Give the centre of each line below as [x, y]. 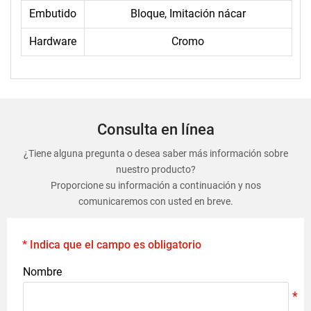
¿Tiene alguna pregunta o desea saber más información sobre [155, 153]
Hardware [52, 42]
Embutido [52, 14]
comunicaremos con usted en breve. [155, 201]
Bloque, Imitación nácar [188, 14]
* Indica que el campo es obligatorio [112, 244]
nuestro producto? [155, 169]
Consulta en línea [155, 130]
